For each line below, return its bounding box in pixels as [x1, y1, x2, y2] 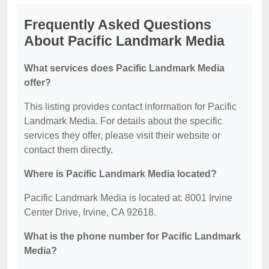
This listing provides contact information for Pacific [24, 101, 237, 112]
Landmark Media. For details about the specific [24, 116, 222, 126]
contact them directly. [24, 145, 113, 155]
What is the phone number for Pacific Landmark [24, 231, 241, 241]
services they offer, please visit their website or [24, 130, 220, 141]
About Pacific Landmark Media [24, 33, 225, 49]
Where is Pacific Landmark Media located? [24, 169, 217, 179]
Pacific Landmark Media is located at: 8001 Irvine [24, 193, 232, 203]
